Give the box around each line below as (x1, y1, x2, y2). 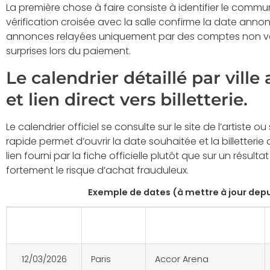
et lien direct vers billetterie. (6, 89, 248, 110)
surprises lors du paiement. (6, 43, 131, 58)
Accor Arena (155, 253, 209, 266)
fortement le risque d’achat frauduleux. (6, 163, 189, 177)
